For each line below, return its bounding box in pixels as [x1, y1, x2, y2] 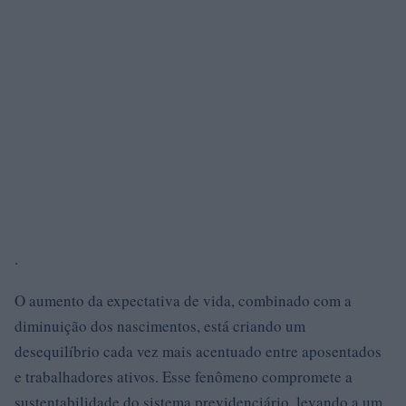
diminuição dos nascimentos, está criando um [14, 315, 305, 336]
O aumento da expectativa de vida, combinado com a [14, 290, 352, 311]
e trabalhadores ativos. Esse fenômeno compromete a [14, 366, 353, 387]
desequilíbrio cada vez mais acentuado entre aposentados [14, 341, 382, 362]
